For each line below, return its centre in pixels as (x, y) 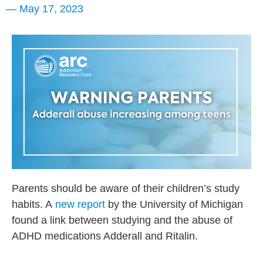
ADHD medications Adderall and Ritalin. (105, 236)
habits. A (33, 205)
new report (80, 205)
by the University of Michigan (174, 205)
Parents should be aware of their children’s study (126, 189)
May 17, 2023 (50, 9)
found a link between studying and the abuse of (122, 220)
